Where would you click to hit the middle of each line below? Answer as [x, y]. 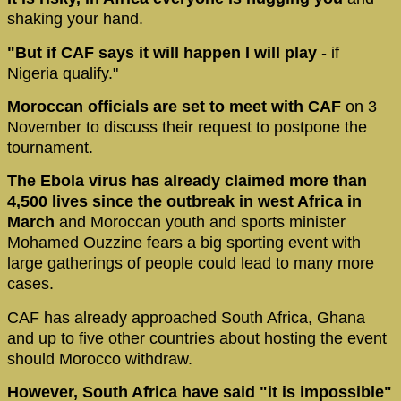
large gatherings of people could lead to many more [191, 264]
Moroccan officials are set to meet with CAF [174, 107]
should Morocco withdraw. [100, 358]
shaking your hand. [75, 19]
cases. [30, 284]
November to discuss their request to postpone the [187, 128]
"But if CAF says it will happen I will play [162, 52]
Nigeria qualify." [63, 73]
